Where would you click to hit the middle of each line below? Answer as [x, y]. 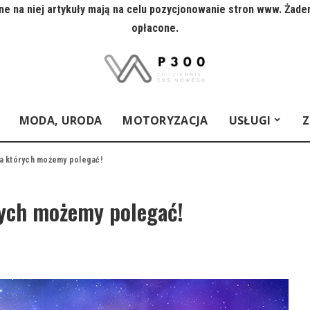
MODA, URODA [61, 120]
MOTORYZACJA [165, 120]
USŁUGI [250, 120]
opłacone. [155, 28]
